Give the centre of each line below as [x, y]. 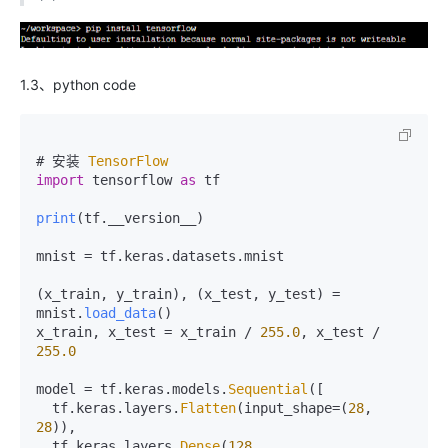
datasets [204, 255]
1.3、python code [78, 84]
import [60, 179]
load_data [120, 312]
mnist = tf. [80, 255]
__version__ [152, 217]
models [196, 388]
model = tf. [80, 388]
